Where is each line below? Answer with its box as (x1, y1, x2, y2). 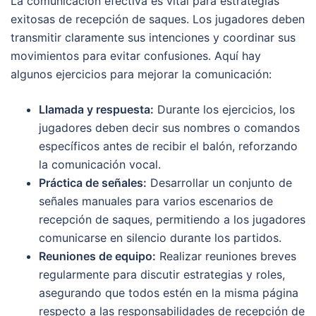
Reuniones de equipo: (39, 248, 156, 263)
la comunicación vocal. (39, 157, 161, 171)
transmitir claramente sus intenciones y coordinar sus (11, 30, 296, 44)
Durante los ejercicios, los (154, 102, 295, 116)
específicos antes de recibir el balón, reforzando (39, 138, 298, 153)
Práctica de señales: (39, 175, 147, 190)
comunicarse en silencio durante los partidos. (39, 230, 281, 245)
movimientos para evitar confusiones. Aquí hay (11, 48, 261, 63)
